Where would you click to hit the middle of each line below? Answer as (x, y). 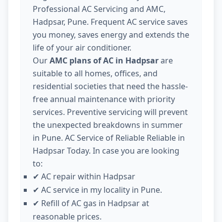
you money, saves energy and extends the (111, 35)
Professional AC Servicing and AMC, (99, 9)
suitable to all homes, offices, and (95, 74)
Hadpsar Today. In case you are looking (106, 151)
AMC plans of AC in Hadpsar (104, 61)
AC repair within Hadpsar (88, 177)
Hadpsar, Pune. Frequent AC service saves (110, 22)
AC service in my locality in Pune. (102, 190)
